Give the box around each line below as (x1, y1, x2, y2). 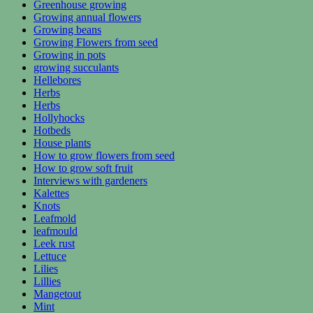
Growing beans (34, 23, 101, 36)
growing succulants (34, 61, 119, 73)
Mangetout (34, 287, 81, 300)
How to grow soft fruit (34, 161, 133, 174)
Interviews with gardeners (34, 174, 147, 187)
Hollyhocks (34, 111, 85, 124)
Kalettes (34, 187, 69, 199)
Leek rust (34, 237, 75, 249)
